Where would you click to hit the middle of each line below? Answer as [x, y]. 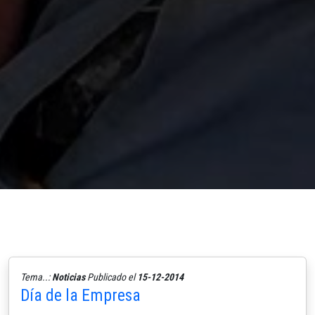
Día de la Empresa [81, 295]
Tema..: [36, 277]
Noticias [69, 277]
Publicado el [111, 277]
